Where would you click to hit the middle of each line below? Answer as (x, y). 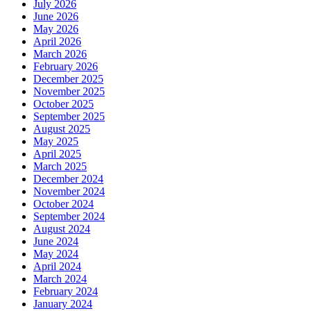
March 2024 (60, 279)
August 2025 (62, 129)
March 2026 (60, 54)
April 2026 (57, 42)
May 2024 (56, 254)
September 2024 (69, 217)
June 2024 (56, 242)
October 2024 (64, 204)
